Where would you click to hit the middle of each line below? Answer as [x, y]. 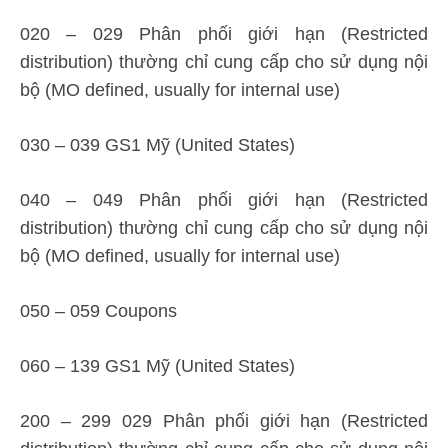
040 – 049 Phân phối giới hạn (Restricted [224, 200]
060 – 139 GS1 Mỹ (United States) [157, 366]
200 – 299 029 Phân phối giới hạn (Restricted [224, 421]
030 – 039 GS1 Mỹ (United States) [157, 145]
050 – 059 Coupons [98, 311]
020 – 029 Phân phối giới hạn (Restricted [224, 34]
